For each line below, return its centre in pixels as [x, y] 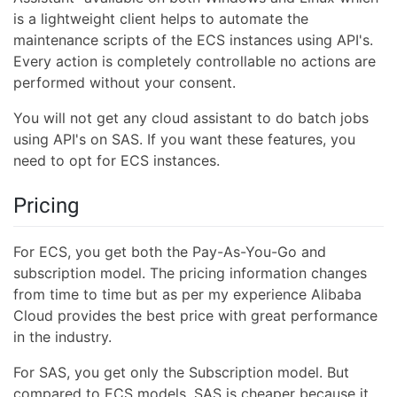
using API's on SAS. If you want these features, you [184, 140]
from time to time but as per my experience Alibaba [187, 294]
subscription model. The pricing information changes [190, 272]
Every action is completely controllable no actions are [195, 62]
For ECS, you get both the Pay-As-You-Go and [170, 251]
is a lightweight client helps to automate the [161, 19]
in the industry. [62, 336]
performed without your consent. [125, 83]
